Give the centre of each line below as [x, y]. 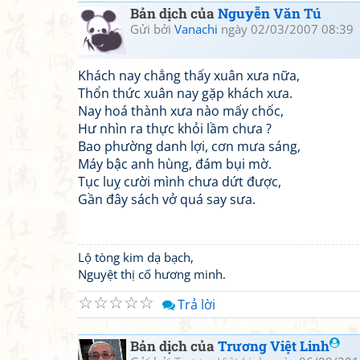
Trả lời [196, 305]
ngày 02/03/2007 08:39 [286, 29]
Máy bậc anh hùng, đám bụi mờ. [175, 164]
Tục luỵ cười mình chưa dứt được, [180, 182]
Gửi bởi [152, 29]
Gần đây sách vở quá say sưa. [167, 199]
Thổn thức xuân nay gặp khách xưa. [185, 93]
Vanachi [196, 29]
